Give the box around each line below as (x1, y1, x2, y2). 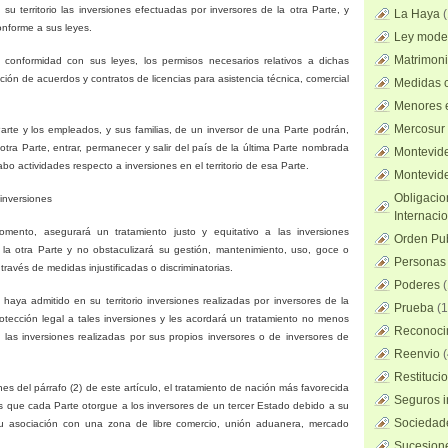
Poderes (394, 278, 440, 292)
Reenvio (394, 347, 440, 361)
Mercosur (394, 122, 445, 136)
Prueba (394, 301, 434, 315)
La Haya (394, 7, 440, 21)
